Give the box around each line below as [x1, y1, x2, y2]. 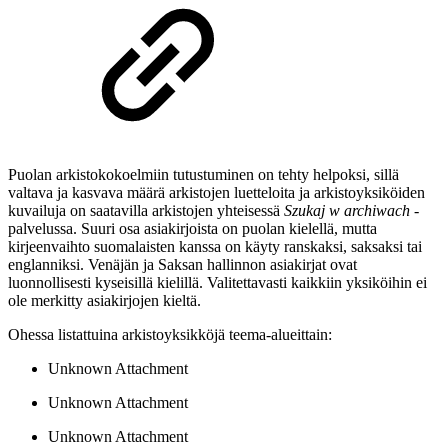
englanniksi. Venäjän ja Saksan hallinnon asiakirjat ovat [8, 256, 357, 274]
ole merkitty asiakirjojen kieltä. [8, 292, 201, 310]
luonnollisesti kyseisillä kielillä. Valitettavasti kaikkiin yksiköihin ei [8, 274, 427, 292]
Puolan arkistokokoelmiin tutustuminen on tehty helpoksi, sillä [8, 166, 399, 184]
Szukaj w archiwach [284, 202, 414, 220]
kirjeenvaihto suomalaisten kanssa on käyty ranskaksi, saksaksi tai [8, 238, 422, 256]
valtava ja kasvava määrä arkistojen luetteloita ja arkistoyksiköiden [8, 184, 425, 202]
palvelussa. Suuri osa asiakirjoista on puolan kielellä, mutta [8, 220, 377, 238]
